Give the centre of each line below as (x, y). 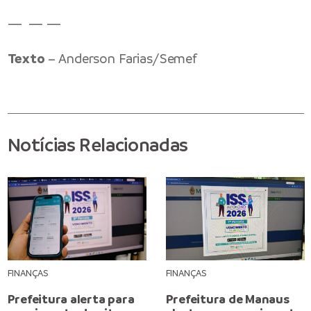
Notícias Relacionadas (98, 145)
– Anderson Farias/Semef (122, 59)
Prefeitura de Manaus (227, 299)
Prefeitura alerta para (71, 299)
